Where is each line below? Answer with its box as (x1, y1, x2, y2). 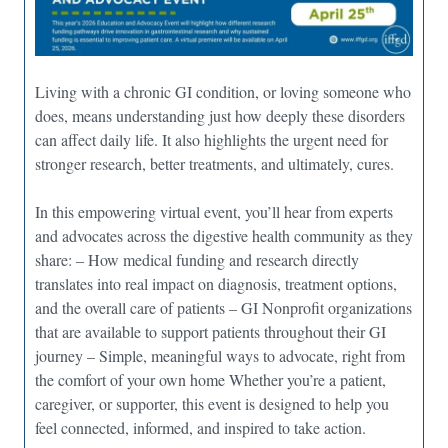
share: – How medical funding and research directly (35, 249, 359, 271)
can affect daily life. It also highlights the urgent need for (35, 129, 388, 151)
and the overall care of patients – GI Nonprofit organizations (35, 297, 412, 319)
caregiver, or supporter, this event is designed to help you (35, 393, 389, 415)
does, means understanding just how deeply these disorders (35, 105, 405, 127)
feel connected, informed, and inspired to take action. (35, 417, 366, 439)
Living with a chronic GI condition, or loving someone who (35, 81, 411, 103)
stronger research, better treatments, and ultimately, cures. (35, 153, 394, 175)
